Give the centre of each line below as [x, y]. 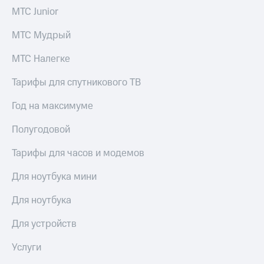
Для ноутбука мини [54, 177]
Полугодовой [41, 130]
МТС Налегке [41, 59]
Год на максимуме [52, 106]
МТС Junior [35, 12]
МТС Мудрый [41, 36]
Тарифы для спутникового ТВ [76, 83]
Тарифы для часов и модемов [78, 154]
